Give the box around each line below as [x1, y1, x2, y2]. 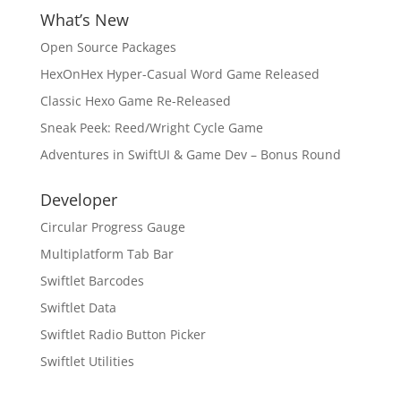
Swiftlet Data [39, 299, 116, 316]
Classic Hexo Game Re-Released [39, 92, 231, 109]
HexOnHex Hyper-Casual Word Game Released [39, 65, 320, 82]
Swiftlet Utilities [39, 353, 134, 370]
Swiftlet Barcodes [39, 272, 144, 289]
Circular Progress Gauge [39, 218, 185, 235]
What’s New [39, 9, 129, 30]
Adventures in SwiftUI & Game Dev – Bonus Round [39, 146, 341, 163]
